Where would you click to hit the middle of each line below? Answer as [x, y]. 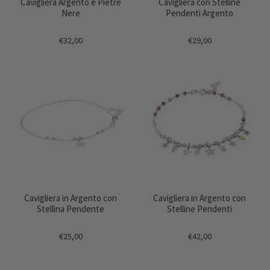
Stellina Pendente [71, 209]
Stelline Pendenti [199, 209]
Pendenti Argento [199, 13]
